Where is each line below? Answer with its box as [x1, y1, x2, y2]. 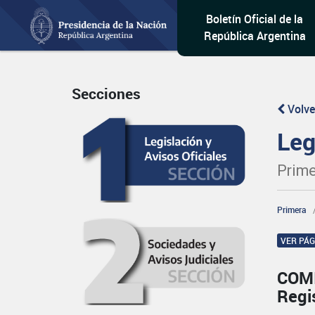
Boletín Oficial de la [206, 11, 304, 27]
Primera [277, 204, 307, 215]
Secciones [72, 84, 141, 104]
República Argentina [203, 28, 306, 44]
